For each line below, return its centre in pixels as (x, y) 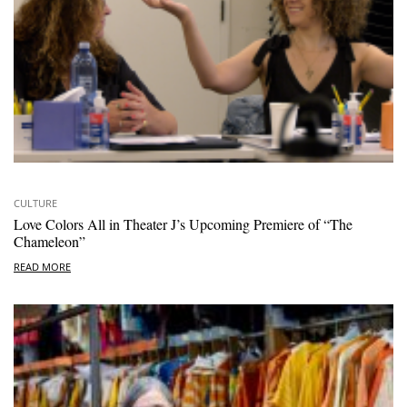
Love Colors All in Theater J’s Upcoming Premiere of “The (183, 223)
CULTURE (35, 203)
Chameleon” (50, 241)
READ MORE (42, 267)
